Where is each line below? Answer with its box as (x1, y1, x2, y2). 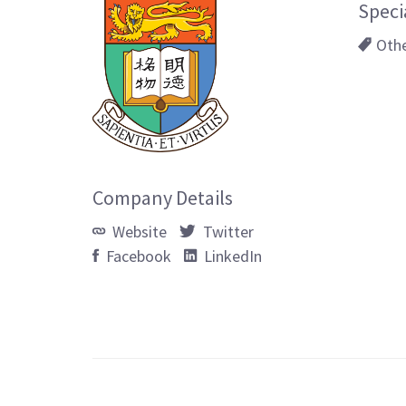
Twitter (199, 220, 254, 242)
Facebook (102, 245, 171, 266)
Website (109, 220, 167, 242)
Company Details (92, 184, 233, 210)
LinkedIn (200, 245, 262, 266)
